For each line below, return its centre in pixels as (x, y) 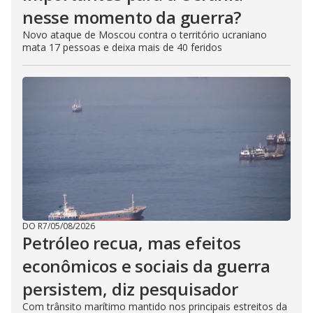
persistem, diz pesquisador (130, 289)
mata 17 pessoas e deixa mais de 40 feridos (122, 48)
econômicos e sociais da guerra (146, 266)
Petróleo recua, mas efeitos (132, 243)
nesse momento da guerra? (132, 17)
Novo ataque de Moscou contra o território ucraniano (145, 35)
